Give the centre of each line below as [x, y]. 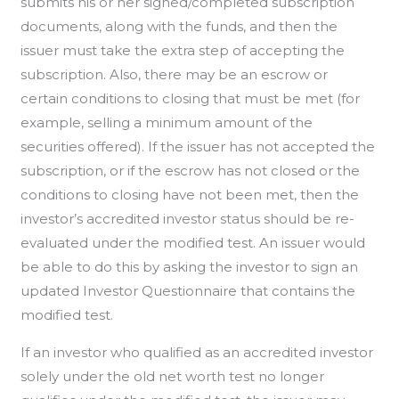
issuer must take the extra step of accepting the [183, 50]
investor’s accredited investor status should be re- [188, 219]
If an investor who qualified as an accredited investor [197, 352]
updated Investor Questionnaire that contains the [188, 291]
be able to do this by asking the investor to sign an [190, 267]
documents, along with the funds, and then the [179, 26]
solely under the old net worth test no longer [173, 376]
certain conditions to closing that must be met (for [191, 98]
